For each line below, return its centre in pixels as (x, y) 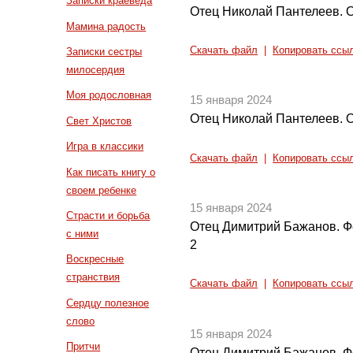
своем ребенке (102, 190)
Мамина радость (106, 26)
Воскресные (95, 259)
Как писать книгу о (111, 172)
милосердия (96, 69)
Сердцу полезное (108, 303)
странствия (93, 277)
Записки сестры (104, 51)
